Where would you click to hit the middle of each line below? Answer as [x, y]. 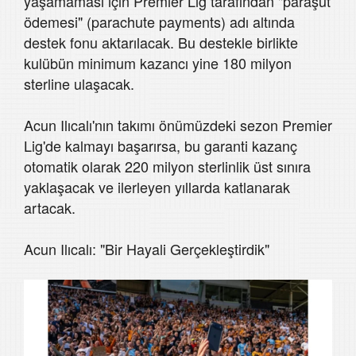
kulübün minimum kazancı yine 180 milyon [158, 63]
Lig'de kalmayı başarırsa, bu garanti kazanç [161, 146]
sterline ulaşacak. [79, 84]
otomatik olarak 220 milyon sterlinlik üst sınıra [167, 166]
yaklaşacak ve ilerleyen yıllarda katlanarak [157, 187]
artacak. [50, 208]
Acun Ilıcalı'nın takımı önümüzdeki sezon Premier [178, 125]
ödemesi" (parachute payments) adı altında [159, 22]
